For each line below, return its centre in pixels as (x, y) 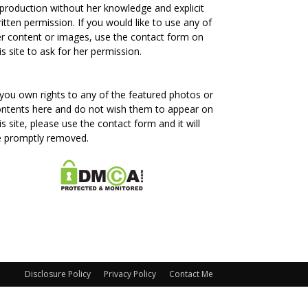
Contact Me (191, 274)
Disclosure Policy (58, 274)
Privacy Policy (130, 274)
